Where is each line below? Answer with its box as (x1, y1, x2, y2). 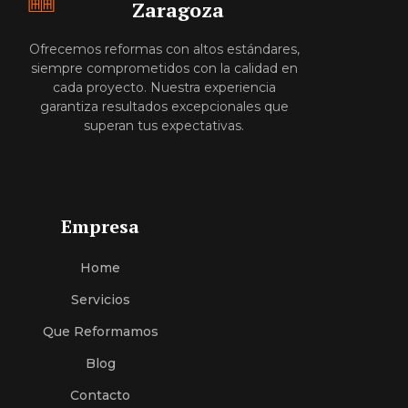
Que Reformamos (42, 323, 158, 341)
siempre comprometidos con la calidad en (30, 60, 298, 76)
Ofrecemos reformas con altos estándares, (28, 41, 300, 57)
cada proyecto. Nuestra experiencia (52, 79, 276, 96)
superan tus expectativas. (84, 117, 244, 134)
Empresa (61, 214, 139, 240)
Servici (70, 291, 115, 309)
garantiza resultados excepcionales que (39, 98, 289, 115)
